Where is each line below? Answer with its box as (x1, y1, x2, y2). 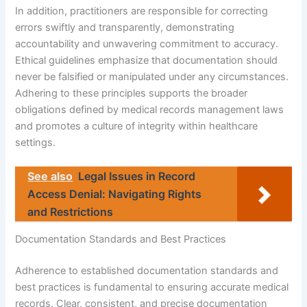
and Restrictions (27, 204, 114, 219)
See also (27, 169, 73, 183)
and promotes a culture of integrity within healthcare (15, 119, 258, 132)
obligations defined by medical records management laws (15, 103, 284, 116)
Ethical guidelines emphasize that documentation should (15, 53, 278, 66)
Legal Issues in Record (78, 169, 196, 183)
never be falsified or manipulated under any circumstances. (15, 70, 289, 83)
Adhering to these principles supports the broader (15, 86, 248, 99)
